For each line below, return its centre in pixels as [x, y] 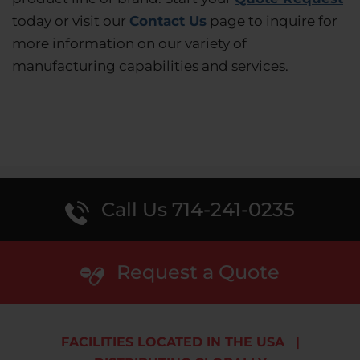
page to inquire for [272, 21]
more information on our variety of [129, 44]
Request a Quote [198, 272]
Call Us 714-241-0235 [198, 210]
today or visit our [71, 21]
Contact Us [168, 21]
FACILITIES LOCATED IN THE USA [172, 342]
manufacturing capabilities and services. [150, 66]
